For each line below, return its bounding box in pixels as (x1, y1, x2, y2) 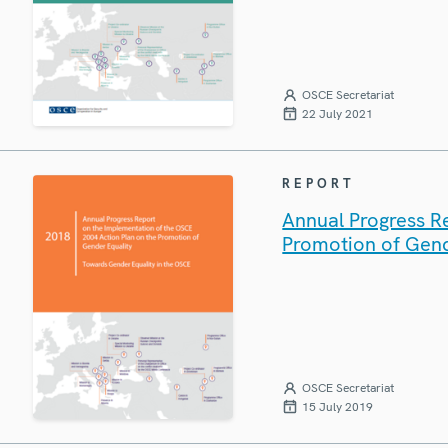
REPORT (282, 174, 356, 192)
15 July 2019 (302, 399, 374, 416)
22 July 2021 (302, 105, 374, 122)
